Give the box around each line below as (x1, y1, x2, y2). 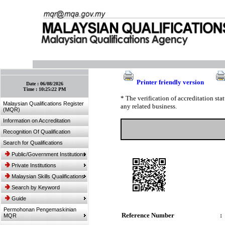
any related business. (120, 102, 177, 110)
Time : (23, 86, 39, 92)
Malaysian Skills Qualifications (12, 173, 84, 179)
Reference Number (121, 211, 174, 219)
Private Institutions (12, 162, 56, 168)
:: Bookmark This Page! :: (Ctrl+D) (6, 69, 83, 75)
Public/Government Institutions (12, 151, 86, 157)
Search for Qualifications (3, 140, 63, 146)
